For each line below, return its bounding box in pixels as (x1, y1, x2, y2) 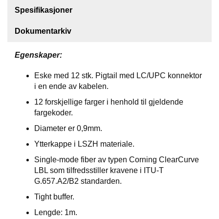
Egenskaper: (15, 51, 62, 60)
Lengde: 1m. (34, 208, 77, 217)
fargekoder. (34, 109, 73, 117)
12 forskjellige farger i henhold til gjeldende (34, 98, 183, 107)
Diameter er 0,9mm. (34, 124, 102, 133)
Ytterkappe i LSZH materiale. (34, 140, 134, 149)
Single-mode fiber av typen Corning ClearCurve (34, 155, 199, 164)
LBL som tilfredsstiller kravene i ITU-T (34, 166, 164, 175)
